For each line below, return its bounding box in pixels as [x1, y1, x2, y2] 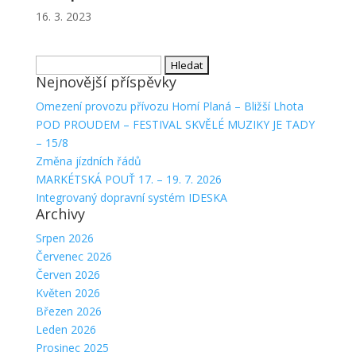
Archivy [35, 203, 85, 223]
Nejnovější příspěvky [35, 72, 176, 91]
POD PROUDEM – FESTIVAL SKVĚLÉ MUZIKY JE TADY [35, 116, 315, 132]
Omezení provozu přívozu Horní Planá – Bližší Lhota [35, 98, 304, 114]
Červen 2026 [35, 266, 100, 282]
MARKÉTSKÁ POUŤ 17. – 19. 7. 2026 [35, 171, 222, 187]
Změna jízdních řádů [35, 153, 141, 168]
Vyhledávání [34, 56, 95, 72]
